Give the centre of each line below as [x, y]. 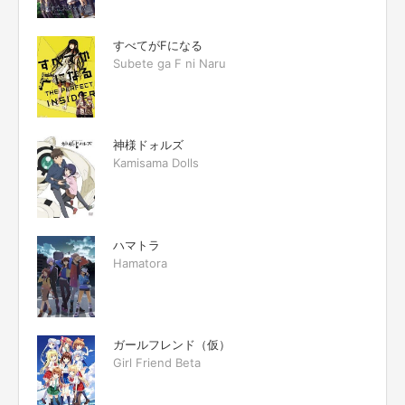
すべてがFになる [158, 45]
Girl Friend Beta [157, 363]
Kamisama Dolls [156, 163]
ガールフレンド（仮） [172, 345]
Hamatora [140, 263]
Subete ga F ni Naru [170, 63]
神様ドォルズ [148, 145]
